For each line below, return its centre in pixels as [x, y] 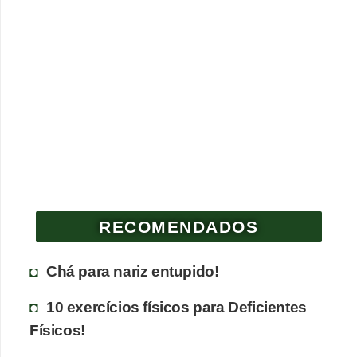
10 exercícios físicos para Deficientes [177, 307]
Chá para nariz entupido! [133, 271]
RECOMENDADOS [179, 227]
